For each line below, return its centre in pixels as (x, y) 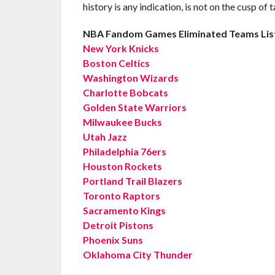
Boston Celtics (116, 63)
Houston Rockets (122, 166)
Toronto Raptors (121, 196)
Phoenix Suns (113, 240)
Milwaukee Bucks (122, 122)
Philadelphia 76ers (124, 151)
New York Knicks (121, 48)
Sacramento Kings (124, 210)
